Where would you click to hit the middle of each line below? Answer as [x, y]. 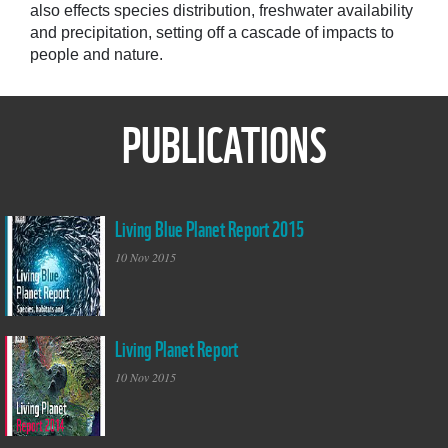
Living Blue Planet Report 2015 [209, 227]
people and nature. [96, 55]
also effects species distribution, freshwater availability [221, 11]
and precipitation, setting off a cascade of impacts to [212, 33]
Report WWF [34, 243]
